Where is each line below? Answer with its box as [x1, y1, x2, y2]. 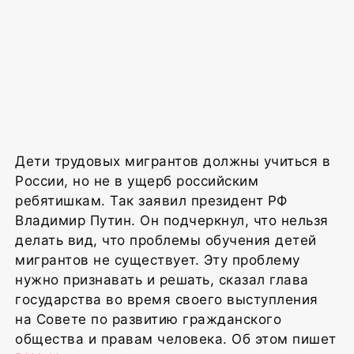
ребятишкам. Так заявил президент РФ [15, 192, 288, 209]
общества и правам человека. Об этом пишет [15, 330, 337, 347]
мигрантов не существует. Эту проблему [15, 251, 300, 268]
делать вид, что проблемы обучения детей [15, 232, 317, 248]
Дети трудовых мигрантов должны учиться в [15, 153, 330, 169]
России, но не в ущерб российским [15, 172, 258, 189]
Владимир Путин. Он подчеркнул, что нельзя [15, 212, 329, 228]
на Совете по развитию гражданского [15, 311, 281, 327]
